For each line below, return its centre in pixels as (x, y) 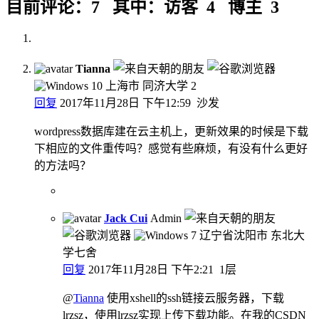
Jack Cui (126, 218)
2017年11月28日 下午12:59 (125, 103)
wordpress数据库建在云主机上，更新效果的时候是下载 (171, 131)
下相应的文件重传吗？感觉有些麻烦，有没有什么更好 (171, 148)
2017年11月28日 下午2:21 (151, 269)
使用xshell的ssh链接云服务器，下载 (194, 298)
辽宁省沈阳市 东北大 (252, 235)
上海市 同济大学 (147, 85)
